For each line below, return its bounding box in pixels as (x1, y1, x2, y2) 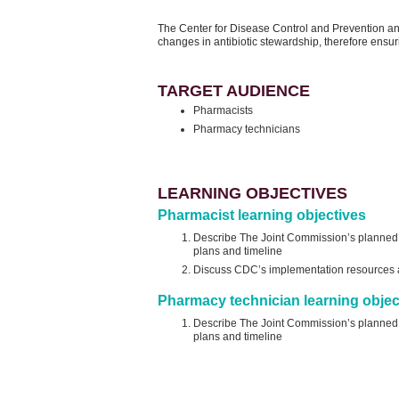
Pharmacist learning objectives (158, 207, 366, 223)
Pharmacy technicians (193, 123, 300, 135)
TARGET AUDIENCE (158, 82, 310, 100)
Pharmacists (193, 104, 253, 117)
